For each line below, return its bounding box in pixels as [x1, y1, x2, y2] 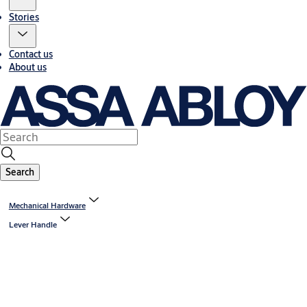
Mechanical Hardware [8, 200, 86, 211]
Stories [8, 10, 39, 23]
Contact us [8, 47, 53, 60]
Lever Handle [8, 219, 57, 230]
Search [5, 166, 34, 179]
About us [8, 60, 47, 73]
